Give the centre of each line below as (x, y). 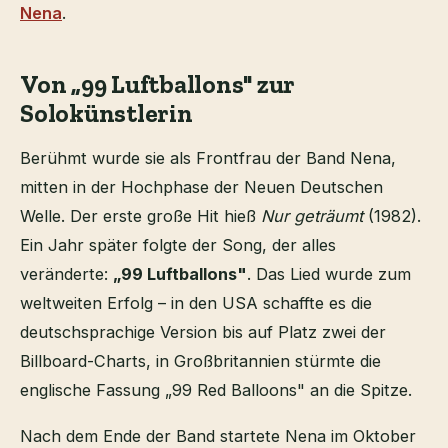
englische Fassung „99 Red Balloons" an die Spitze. (216, 390)
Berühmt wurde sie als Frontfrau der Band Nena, (208, 158)
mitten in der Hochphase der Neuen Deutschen (201, 187)
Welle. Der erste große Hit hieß (140, 216)
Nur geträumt (312, 216)
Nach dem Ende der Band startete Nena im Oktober (218, 435)
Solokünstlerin (106, 114)
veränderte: (66, 274)
